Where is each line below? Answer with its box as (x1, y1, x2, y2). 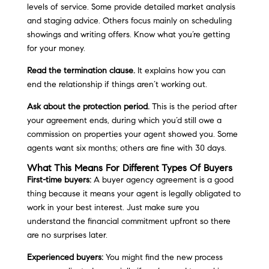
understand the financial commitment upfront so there (26, 216, 231, 227)
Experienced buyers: (26, 252, 103, 263)
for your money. (26, 43, 85, 54)
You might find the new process (103, 252, 223, 263)
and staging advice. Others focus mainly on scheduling (26, 16, 232, 26)
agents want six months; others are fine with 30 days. (26, 143, 226, 154)
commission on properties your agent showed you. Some (26, 129, 238, 140)
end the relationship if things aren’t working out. (26, 79, 207, 90)
